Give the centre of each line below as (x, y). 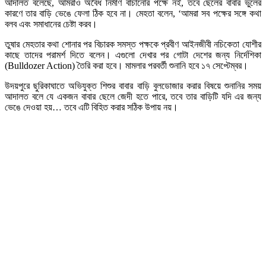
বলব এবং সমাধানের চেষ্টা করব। (51, 24)
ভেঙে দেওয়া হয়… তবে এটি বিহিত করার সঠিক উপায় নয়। (91, 107)
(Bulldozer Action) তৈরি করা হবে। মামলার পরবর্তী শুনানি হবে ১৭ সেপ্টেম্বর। (126, 65)
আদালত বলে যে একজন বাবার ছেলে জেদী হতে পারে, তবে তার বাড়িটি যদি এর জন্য (133, 96)
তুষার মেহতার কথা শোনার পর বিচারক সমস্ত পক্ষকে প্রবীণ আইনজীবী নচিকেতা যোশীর (133, 44)
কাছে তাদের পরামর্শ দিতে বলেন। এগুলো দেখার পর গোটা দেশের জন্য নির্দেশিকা (133, 55)
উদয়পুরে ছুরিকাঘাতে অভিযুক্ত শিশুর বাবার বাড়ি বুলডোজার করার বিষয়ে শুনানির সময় (133, 85)
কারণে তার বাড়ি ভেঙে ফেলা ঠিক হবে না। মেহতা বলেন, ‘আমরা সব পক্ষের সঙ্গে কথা (133, 13)
